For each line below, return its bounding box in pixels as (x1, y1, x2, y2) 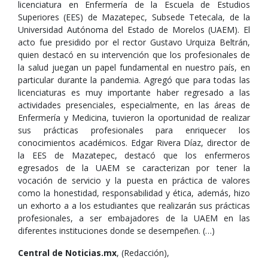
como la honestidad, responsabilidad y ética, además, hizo (18, 187, 250, 199)
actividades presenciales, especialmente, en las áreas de (18, 99, 250, 111)
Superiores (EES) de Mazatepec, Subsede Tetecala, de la (18, 11, 250, 23)
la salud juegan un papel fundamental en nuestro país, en (18, 62, 250, 73)
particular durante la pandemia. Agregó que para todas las (18, 74, 250, 86)
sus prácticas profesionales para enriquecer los (18, 124, 250, 136)
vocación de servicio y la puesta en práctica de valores (18, 175, 250, 186)
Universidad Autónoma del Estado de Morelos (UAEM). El (18, 24, 250, 35)
